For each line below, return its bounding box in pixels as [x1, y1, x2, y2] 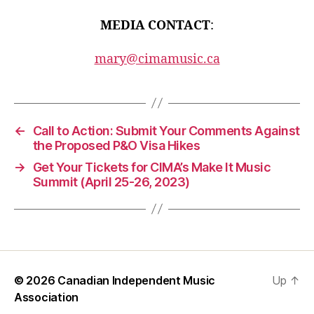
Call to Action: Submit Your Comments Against [32, 123, 300, 138]
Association [14, 289, 79, 304]
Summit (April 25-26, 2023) [32, 174, 190, 189]
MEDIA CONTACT [100, 18, 210, 34]
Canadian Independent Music [57, 273, 216, 287]
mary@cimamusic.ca [94, 50, 220, 67]
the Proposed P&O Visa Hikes [32, 137, 200, 153]
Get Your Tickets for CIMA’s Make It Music [32, 159, 271, 175]
